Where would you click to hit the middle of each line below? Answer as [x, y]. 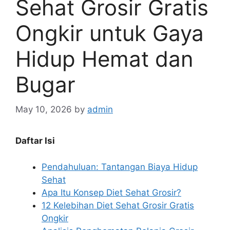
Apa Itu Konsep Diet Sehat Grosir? [111, 192]
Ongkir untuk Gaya [110, 33]
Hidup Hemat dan [104, 59]
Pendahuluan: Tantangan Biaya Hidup [120, 167]
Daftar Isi [35, 141]
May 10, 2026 [44, 110]
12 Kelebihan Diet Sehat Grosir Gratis [118, 205]
